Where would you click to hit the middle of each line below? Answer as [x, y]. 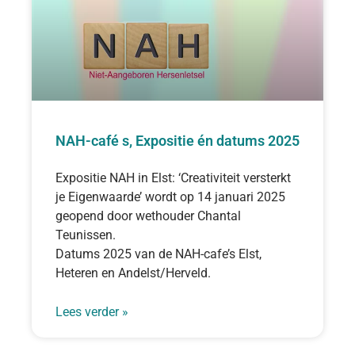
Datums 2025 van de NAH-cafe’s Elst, [158, 254]
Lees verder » [92, 311]
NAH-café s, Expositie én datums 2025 [177, 140]
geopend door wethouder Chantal [148, 216]
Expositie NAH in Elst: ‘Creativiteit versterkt [173, 177]
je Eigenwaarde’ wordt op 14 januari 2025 [170, 197]
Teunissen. [86, 235]
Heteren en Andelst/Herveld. [133, 273]
